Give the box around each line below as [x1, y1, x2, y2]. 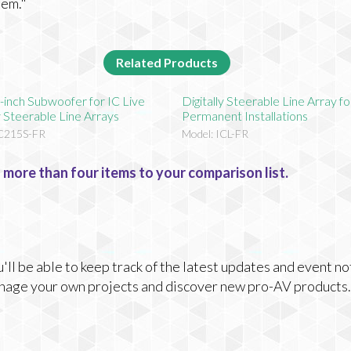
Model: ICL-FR [181, 127, 248, 141]
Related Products [115, 54, 218, 70]
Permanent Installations [181, 108, 308, 124]
